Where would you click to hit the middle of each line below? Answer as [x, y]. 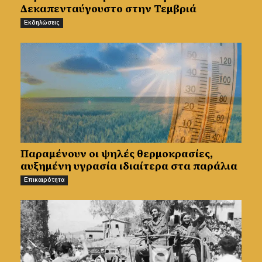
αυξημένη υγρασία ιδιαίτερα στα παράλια [129, 166]
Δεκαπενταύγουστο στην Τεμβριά [108, 9]
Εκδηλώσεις [42, 23]
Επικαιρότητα [44, 180]
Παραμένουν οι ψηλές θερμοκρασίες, [117, 153]
